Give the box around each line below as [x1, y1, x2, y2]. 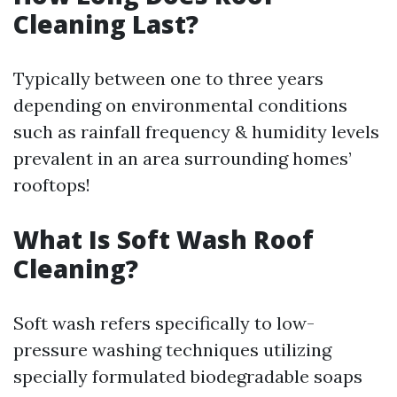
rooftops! [13, 174, 90, 196]
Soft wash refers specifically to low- [13, 312, 315, 334]
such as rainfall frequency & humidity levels [13, 121, 379, 143]
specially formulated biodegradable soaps [13, 365, 362, 387]
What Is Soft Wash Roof [13, 222, 314, 256]
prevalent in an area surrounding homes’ [13, 147, 352, 169]
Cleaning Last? [13, 7, 198, 41]
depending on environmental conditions [13, 94, 347, 116]
